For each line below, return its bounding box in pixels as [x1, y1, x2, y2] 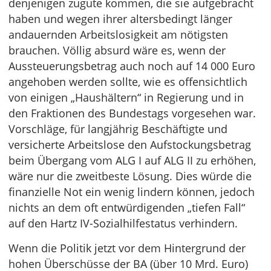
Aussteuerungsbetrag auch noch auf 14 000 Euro [8, 59, 255, 73]
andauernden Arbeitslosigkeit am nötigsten [8, 27, 228, 42]
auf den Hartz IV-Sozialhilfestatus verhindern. [8, 216, 238, 230]
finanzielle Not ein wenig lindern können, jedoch [8, 184, 255, 199]
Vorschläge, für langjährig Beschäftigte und [8, 122, 227, 136]
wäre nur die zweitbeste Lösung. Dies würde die [8, 169, 252, 183]
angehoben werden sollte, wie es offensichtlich [8, 74, 247, 89]
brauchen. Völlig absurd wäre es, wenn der [8, 43, 226, 57]
